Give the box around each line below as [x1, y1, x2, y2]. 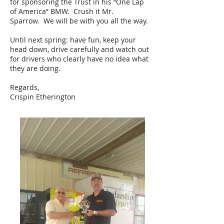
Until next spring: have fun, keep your [10, 35, 136, 44]
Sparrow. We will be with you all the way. [10, 16, 148, 25]
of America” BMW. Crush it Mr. [10, 6, 113, 16]
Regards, [10, 82, 39, 92]
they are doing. [10, 63, 62, 73]
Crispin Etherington [10, 92, 75, 101]
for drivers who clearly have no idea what [10, 54, 148, 63]
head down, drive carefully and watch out [10, 44, 149, 54]
